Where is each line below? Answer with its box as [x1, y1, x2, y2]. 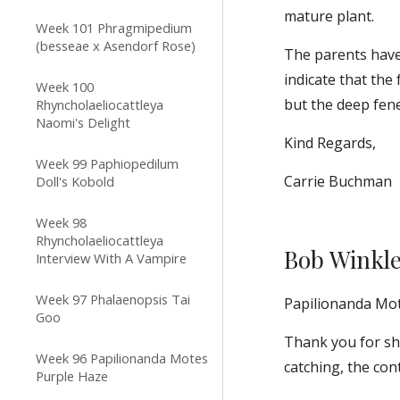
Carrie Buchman [284, 171, 393, 191]
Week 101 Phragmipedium [36, 19, 192, 37]
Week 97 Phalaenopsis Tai [36, 290, 190, 308]
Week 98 [36, 213, 87, 231]
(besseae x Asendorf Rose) [36, 37, 196, 54]
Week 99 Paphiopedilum [36, 154, 179, 172]
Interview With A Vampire [36, 249, 187, 267]
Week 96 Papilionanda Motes [36, 349, 208, 367]
